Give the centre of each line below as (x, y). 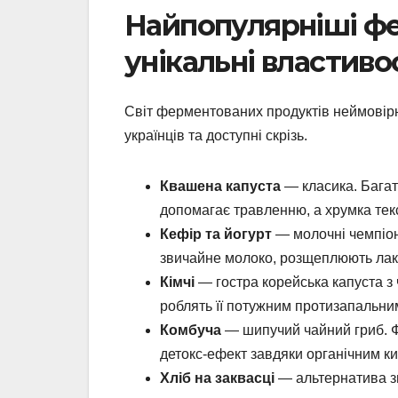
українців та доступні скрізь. (216, 136)
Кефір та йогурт (216, 235)
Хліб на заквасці (217, 378)
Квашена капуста (220, 187)
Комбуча (191, 330)
